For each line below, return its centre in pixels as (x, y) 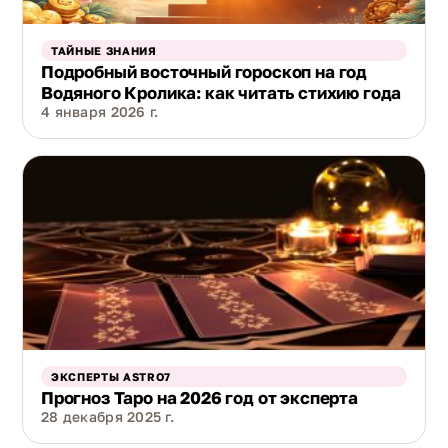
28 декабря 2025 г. (108, 417)
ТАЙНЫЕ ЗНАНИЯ (104, 51)
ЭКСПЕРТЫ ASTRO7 (111, 377)
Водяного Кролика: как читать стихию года (221, 93)
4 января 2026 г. (100, 112)
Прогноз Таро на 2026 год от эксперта (199, 398)
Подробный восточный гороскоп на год (204, 72)
